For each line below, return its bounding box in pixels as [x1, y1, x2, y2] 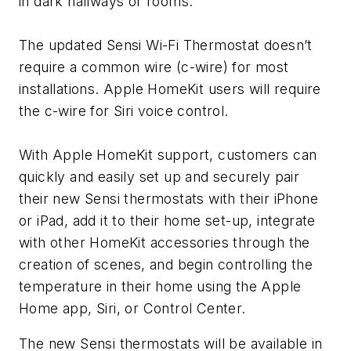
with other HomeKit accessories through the [19, 233, 310, 251]
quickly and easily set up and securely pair [19, 168, 300, 185]
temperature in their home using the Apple [19, 277, 302, 295]
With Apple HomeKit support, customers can [19, 146, 317, 163]
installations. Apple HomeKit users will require [19, 80, 321, 97]
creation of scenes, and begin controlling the [19, 255, 313, 273]
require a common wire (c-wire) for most [19, 58, 289, 75]
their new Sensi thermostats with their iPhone [19, 190, 318, 207]
